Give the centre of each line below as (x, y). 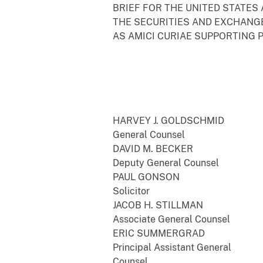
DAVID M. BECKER (153, 149)
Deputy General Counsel (166, 163)
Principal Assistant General (172, 247)
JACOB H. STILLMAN (158, 205)
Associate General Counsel (171, 219)
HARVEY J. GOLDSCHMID (168, 120)
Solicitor (131, 191)
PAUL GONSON (146, 177)
